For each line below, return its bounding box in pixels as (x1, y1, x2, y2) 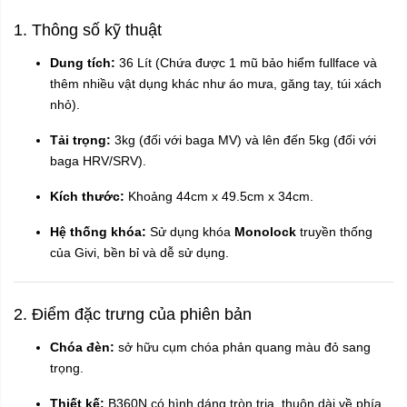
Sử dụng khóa (146, 223, 234, 239)
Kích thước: (50, 188, 124, 203)
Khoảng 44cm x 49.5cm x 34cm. (124, 188, 313, 203)
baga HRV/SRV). (50, 153, 146, 168)
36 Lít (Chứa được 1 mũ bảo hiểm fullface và (115, 55, 377, 70)
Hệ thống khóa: (50, 223, 146, 239)
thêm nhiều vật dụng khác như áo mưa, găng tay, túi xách (50, 75, 382, 91)
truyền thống (296, 223, 372, 239)
